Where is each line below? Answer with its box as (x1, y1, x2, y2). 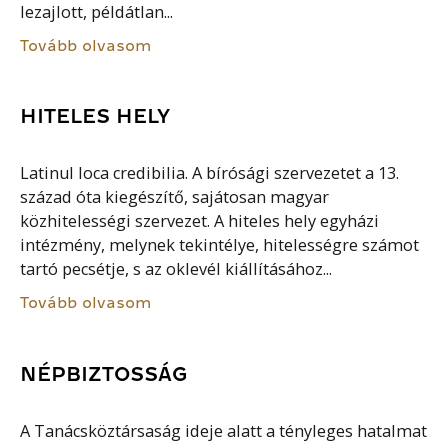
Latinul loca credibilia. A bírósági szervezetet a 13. (20, 162, 400, 185)
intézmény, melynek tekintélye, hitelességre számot (20, 234, 420, 257)
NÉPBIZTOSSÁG (20, 363, 188, 384)
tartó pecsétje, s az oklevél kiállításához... (20, 258, 333, 281)
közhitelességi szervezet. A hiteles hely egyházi (20, 210, 380, 233)
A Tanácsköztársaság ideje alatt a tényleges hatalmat (20, 419, 428, 442)
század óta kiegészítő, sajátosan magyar (20, 186, 330, 209)
